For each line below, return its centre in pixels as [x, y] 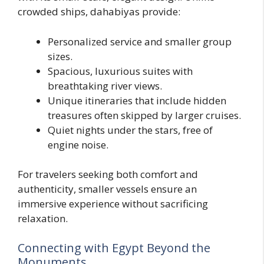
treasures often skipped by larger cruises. [144, 115]
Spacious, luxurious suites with [120, 71]
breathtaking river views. [105, 85]
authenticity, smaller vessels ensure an [107, 189]
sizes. [60, 56]
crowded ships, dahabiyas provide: [99, 12]
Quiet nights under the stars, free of [130, 130]
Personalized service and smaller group [140, 41]
